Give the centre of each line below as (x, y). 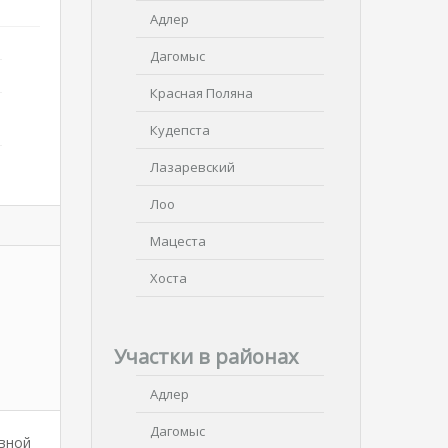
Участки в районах (206, 356)
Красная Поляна (201, 93)
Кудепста (180, 130)
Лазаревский (192, 167)
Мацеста (178, 241)
